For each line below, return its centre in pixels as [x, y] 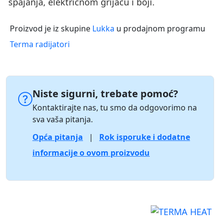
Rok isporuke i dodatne [145, 137]
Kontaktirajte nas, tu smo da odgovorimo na [115, 108]
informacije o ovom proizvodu [91, 153]
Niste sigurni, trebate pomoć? [105, 94]
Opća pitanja [58, 137]
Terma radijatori [40, 44]
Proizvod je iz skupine [51, 28]
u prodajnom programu [160, 28]
